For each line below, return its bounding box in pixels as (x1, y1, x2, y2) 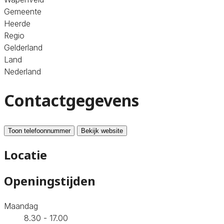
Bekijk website (81, 126, 123, 134)
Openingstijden (4, 172, 95, 189)
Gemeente (4, 6, 41, 16)
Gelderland (4, 42, 42, 52)
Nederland (4, 66, 41, 76)
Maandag (4, 200, 38, 211)
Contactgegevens (4, 89, 139, 111)
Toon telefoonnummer (8, 126, 70, 134)
